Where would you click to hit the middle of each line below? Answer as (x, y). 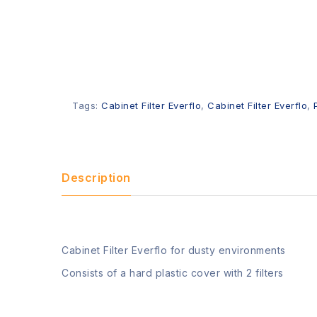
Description (96, 178)
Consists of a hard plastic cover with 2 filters (173, 273)
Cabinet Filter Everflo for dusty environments (174, 250)
